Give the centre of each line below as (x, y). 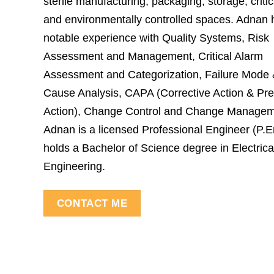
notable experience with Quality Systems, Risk (156, 38)
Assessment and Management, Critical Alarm (153, 57)
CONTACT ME (92, 203)
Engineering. (74, 167)
